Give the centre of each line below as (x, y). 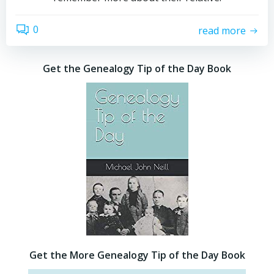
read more (222, 30)
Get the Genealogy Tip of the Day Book (137, 68)
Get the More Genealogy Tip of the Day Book (137, 255)
